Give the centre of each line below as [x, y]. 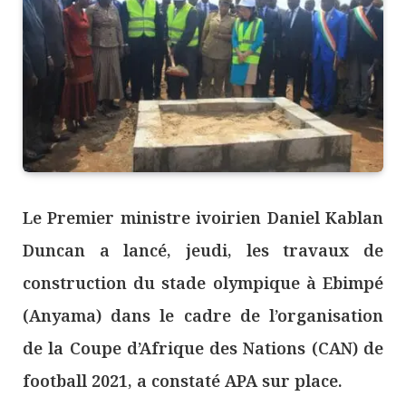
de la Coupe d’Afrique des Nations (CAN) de [203, 348]
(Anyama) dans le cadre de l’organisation [203, 316]
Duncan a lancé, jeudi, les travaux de [203, 251]
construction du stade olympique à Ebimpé [203, 283]
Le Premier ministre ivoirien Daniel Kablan [203, 218]
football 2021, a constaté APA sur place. [183, 381]
